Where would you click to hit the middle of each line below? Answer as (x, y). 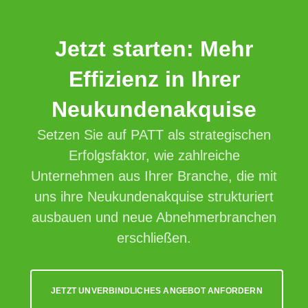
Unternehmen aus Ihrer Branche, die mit (154, 176)
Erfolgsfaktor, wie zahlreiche (154, 155)
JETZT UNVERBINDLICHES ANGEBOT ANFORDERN (157, 290)
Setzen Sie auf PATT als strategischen (154, 134)
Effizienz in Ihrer (154, 79)
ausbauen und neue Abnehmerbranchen (154, 217)
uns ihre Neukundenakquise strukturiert (154, 196)
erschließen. (154, 238)
